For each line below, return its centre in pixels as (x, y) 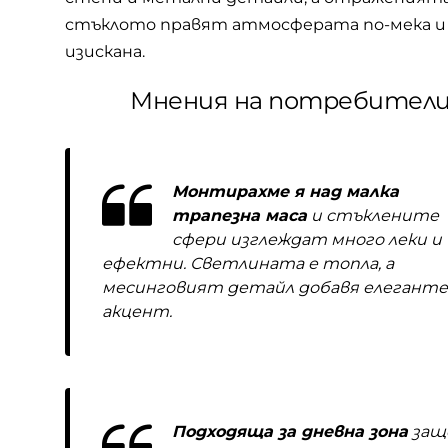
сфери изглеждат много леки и (307, 239)
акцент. (137, 311)
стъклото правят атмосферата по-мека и (255, 24)
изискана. (105, 51)
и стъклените (373, 215)
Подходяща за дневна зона (290, 431)
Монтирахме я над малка (285, 191)
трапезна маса (239, 215)
